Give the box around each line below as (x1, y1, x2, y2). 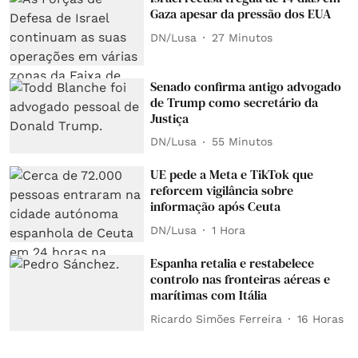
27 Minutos (212, 30, 273, 44)
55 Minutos (212, 135, 273, 149)
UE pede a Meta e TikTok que (150, 165, 314, 184)
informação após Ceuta (150, 197, 281, 216)
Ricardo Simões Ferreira (150, 312, 283, 325)
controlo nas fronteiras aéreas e (150, 270, 331, 288)
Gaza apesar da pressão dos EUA (150, 5, 332, 23)
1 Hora (212, 223, 246, 237)
